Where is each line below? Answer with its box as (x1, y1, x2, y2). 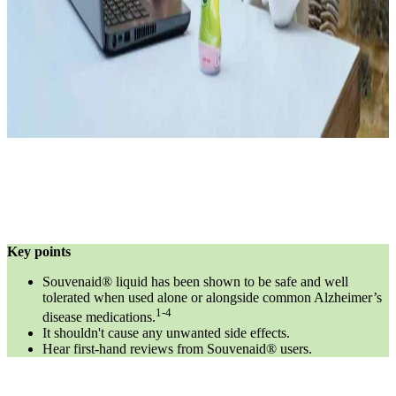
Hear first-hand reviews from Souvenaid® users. (42, 341, 312, 357)
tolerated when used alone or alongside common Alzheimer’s (42, 289, 382, 305)
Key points (7, 243, 71, 259)
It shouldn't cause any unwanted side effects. (42, 325, 290, 341)
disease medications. (42, 309, 156, 325)
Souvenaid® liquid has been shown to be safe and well (42, 273, 348, 289)
